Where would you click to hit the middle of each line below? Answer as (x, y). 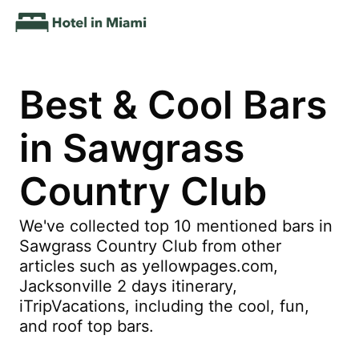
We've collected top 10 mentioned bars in (176, 226)
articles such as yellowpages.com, (149, 266)
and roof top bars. (87, 326)
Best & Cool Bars (173, 105)
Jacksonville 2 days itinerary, (128, 286)
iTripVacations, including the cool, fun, (164, 306)
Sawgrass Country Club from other (150, 246)
